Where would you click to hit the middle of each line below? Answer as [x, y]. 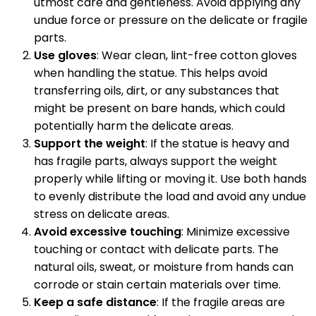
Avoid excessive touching [108, 232]
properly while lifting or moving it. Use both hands [170, 179]
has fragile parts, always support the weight [156, 162]
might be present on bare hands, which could [159, 109]
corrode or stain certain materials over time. [157, 285]
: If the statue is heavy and [217, 144]
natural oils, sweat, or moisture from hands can [164, 267]
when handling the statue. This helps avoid [151, 73]
